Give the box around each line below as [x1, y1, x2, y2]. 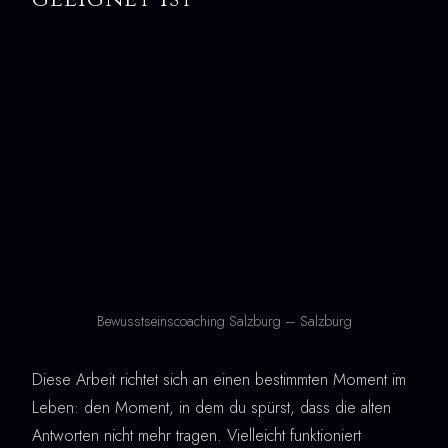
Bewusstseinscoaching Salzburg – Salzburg [96, 310, 352, 331]
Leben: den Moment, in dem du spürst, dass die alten [32, 395, 391, 419]
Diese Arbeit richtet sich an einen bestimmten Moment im [32, 367, 406, 391]
